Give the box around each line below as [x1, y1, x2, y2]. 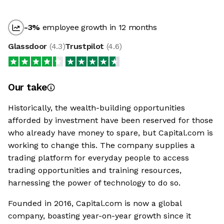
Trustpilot [65, 41, 106, 51]
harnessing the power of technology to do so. [8, 178, 180, 188]
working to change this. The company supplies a [8, 140, 195, 150]
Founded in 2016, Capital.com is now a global [8, 198, 181, 208]
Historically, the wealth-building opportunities [8, 103, 185, 113]
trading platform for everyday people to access [8, 153, 189, 163]
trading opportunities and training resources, [8, 165, 181, 175]
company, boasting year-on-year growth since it [8, 211, 191, 221]
